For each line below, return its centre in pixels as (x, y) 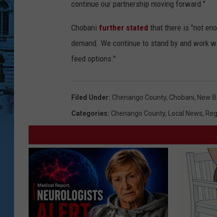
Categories (89, 114)
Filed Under (90, 98)
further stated (124, 28)
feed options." (93, 59)
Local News (185, 114)
